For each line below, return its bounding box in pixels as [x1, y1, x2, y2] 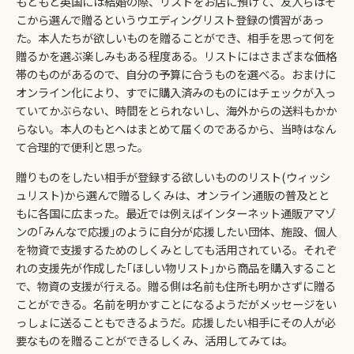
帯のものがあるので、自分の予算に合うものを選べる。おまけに [16, 66, 336, 83]
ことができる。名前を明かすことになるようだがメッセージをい [16, 295, 337, 312]
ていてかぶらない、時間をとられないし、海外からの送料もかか [16, 102, 337, 119]
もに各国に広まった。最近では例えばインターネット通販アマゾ [16, 204, 336, 221]
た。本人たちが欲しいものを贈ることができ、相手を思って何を [16, 29, 335, 47]
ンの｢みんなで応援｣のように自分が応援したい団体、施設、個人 [16, 222, 337, 239]
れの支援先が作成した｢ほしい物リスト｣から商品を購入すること [16, 258, 337, 276]
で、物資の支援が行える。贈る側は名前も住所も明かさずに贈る [16, 277, 336, 294]
